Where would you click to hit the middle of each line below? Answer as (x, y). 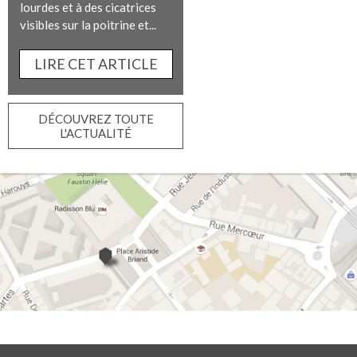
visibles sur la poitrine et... (88, 25)
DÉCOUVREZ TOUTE (96, 119)
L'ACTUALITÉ (96, 133)
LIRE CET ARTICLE (96, 64)
